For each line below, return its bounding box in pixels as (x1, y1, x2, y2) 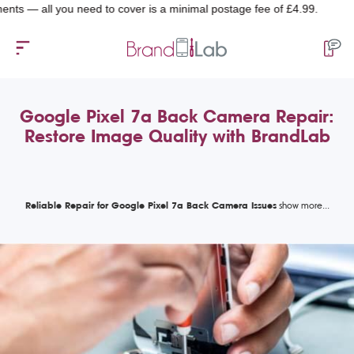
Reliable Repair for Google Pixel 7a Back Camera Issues (24, 199, 277, 211)
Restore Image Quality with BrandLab (24, 126, 330, 146)
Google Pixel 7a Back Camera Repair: (20, 106, 334, 126)
